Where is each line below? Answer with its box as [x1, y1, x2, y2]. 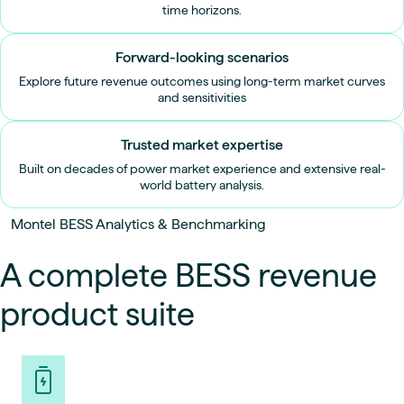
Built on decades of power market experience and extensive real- [18, 161, 386, 176]
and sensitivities [158, 89, 246, 105]
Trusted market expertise [121, 136, 283, 152]
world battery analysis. [140, 177, 264, 192]
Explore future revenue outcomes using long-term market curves [19, 73, 385, 88]
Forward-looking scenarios [115, 49, 289, 65]
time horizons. [162, 2, 242, 17]
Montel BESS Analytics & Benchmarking [11, 216, 266, 232]
